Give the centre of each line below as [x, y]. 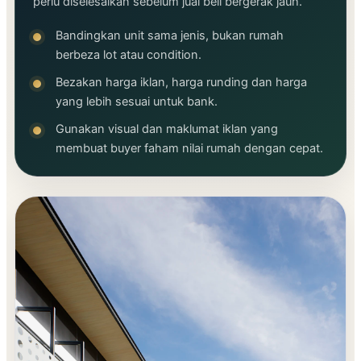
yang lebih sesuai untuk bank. [137, 101]
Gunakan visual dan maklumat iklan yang [167, 129]
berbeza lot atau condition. [129, 54]
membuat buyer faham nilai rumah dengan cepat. [189, 148]
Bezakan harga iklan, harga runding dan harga [181, 82]
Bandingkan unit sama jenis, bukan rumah [170, 35]
